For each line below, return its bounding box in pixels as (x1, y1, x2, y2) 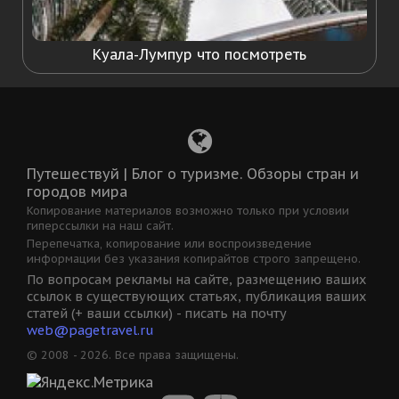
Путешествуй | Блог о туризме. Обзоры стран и (27, 165, 359, 183)
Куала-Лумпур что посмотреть (93, 45, 306, 64)
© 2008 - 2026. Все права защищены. (27, 347, 239, 363)
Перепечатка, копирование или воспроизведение (27, 236, 312, 252)
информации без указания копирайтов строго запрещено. (27, 251, 361, 267)
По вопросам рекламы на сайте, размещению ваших (27, 271, 367, 289)
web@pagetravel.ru (27, 322, 154, 339)
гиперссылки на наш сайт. (27, 218, 174, 234)
